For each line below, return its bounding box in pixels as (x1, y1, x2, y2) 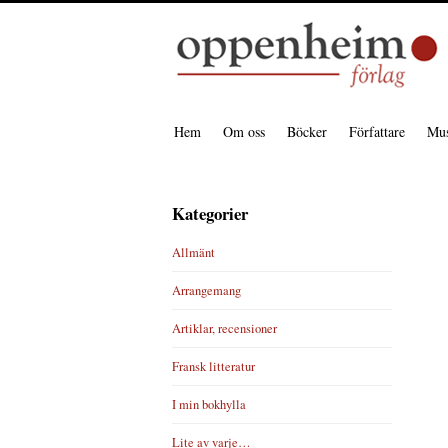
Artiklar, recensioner (172, 320, 277, 337)
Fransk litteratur (172, 358, 255, 375)
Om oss (223, 122, 265, 141)
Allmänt (172, 244, 215, 261)
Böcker (287, 122, 327, 141)
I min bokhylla (172, 396, 246, 413)
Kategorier (172, 201, 248, 226)
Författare (349, 122, 405, 141)
